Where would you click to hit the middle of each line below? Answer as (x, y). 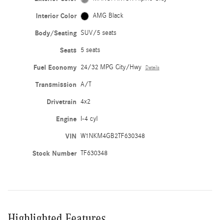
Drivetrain (61, 102)
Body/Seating (55, 33)
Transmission (56, 85)
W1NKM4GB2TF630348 (112, 136)
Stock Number (54, 154)
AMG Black (108, 16)
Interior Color (56, 16)
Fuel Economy (55, 68)
